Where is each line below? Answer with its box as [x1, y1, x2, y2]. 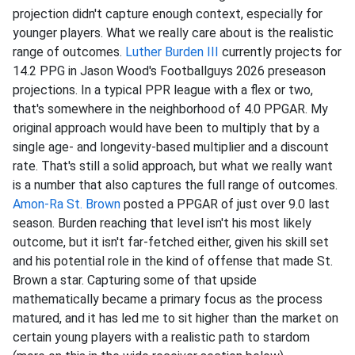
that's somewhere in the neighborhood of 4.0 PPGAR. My [13, 101, 328, 117]
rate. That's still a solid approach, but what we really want [13, 158, 333, 174]
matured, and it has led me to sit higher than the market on [13, 311, 338, 326]
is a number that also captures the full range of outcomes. [13, 177, 338, 193]
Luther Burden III [125, 44, 219, 60]
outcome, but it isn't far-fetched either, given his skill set [13, 235, 329, 250]
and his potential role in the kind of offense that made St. [13, 254, 333, 269]
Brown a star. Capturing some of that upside [13, 273, 257, 288]
